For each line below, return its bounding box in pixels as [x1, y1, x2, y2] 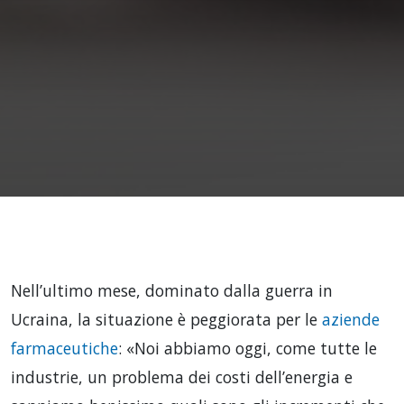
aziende [322, 308, 380, 330]
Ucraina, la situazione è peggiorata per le [11, 308, 322, 330]
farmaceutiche [11, 336, 118, 359]
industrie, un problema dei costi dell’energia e [11, 365, 353, 388]
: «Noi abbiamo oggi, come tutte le [118, 336, 377, 359]
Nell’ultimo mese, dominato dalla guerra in [11, 279, 333, 301]
